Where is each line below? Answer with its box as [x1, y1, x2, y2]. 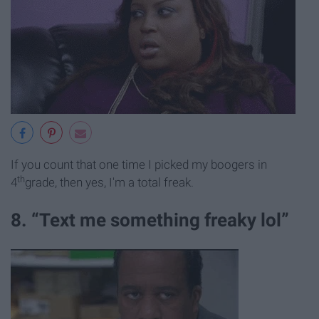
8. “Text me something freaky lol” [11, 209, 289, 231]
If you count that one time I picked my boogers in [11, 157, 267, 172]
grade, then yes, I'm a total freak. [25, 175, 194, 190]
